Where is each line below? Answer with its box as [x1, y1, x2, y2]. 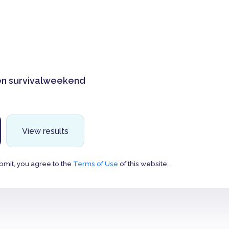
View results [22, 126, 68, 136]
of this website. [118, 159, 169, 168]
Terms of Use [73, 159, 118, 168]
